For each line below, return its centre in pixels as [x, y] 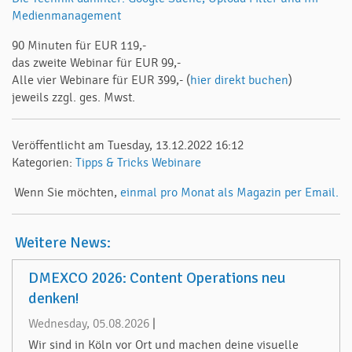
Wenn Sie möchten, [67, 193]
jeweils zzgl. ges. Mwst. [73, 97]
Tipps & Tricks [112, 163]
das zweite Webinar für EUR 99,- [96, 63]
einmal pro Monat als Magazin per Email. [229, 193]
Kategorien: [44, 163]
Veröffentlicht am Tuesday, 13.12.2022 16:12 [128, 146]
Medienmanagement [66, 16]
